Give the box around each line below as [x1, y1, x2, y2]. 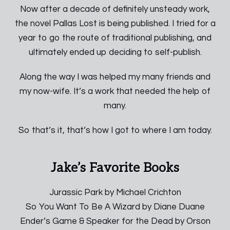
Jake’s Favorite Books [51, 160, 179, 176]
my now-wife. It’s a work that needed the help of [20, 87, 210, 96]
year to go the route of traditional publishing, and [18, 33, 212, 43]
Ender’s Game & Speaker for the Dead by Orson [20, 217, 210, 226]
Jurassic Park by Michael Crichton [49, 188, 181, 197]
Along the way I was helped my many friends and [20, 72, 210, 82]
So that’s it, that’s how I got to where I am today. [18, 126, 212, 135]
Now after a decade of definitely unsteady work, [20, 5, 210, 14]
